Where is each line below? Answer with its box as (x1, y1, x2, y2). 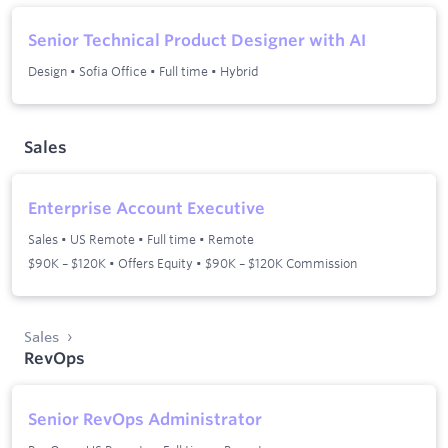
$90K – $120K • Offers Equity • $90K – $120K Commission (28, 255, 357, 272)
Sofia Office (79, 63, 147, 80)
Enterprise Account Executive (28, 198, 265, 219)
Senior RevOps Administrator (28, 409, 262, 430)
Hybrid (220, 63, 259, 80)
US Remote (70, 231, 135, 248)
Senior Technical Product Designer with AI (28, 30, 366, 51)
